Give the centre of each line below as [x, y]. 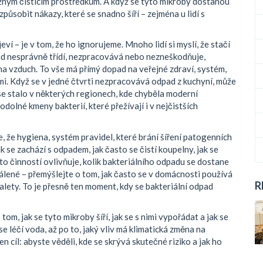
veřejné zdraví [166, 69]
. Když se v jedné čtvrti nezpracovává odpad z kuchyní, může [121, 81]
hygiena [33, 136]
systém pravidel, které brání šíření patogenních [142, 136]
